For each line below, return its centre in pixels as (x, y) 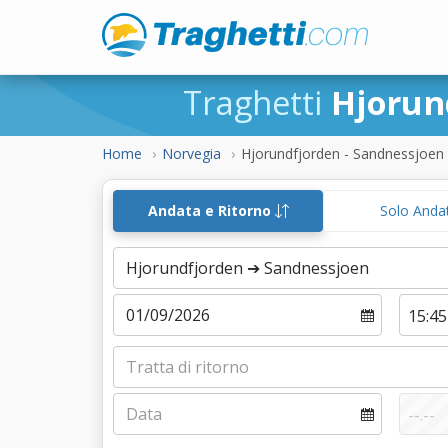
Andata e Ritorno (211, 210)
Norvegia (191, 153)
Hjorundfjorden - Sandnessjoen (342, 153)
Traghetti (257, 102)
